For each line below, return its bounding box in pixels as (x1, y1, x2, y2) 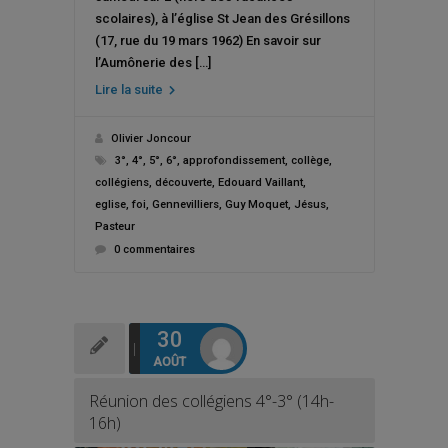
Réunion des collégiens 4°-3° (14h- (88, 390, 334, 412)
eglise (94, 198, 126, 211)
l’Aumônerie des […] (94, 55, 211, 70)
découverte (154, 176, 212, 189)
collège (290, 154, 329, 167)
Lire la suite (94, 82, 166, 97)
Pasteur (94, 220, 135, 233)
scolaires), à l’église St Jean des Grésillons (94, 11, 350, 26)
